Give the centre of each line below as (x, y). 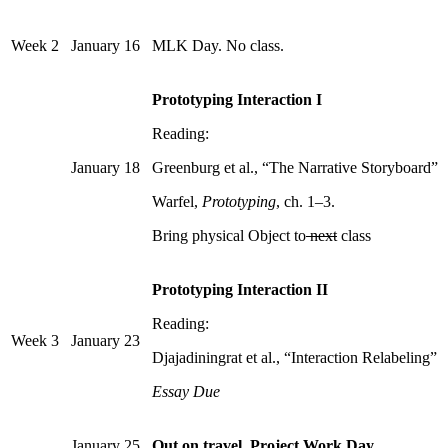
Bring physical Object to (229, 236)
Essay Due (186, 392)
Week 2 (35, 46)
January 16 (105, 46)
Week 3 (35, 341)
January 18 (105, 168)
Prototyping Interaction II (240, 290)
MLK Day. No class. (218, 46)
